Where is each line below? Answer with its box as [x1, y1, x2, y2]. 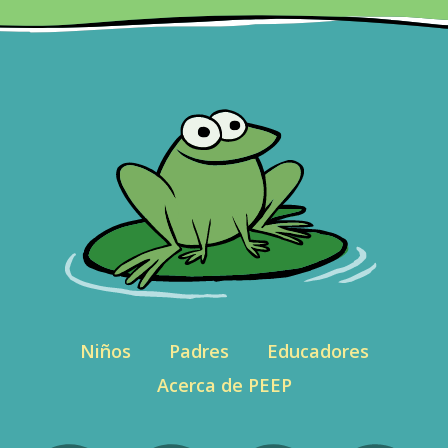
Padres [168, 338, 229, 363]
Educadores [266, 338, 369, 363]
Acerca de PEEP [156, 372, 292, 397]
